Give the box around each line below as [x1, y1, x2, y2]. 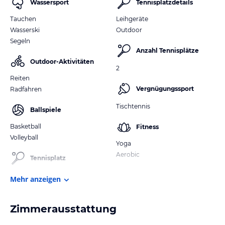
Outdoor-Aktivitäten [30, 57, 94, 65]
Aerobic [116, 150, 140, 158]
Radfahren [10, 85, 42, 93]
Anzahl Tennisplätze [136, 46, 199, 54]
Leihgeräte [116, 15, 148, 23]
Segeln [10, 37, 30, 45]
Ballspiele [30, 105, 61, 114]
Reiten [10, 74, 30, 82]
